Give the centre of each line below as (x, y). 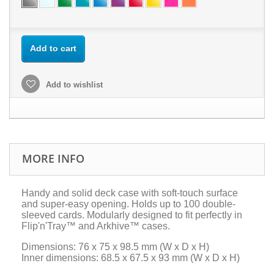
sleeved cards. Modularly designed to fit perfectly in (132, 215)
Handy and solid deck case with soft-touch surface (130, 193)
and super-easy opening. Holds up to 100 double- (128, 204)
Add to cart (53, 49)
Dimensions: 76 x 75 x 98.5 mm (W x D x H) (115, 247)
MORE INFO (53, 159)
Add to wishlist (73, 85)
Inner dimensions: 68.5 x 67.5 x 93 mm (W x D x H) (131, 258)
